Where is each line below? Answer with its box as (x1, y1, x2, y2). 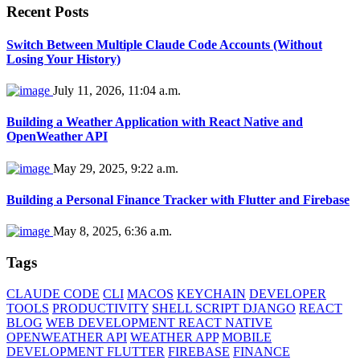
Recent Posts (6, 2, 88, 20)
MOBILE (222, 329, 272, 344)
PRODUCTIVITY (52, 301, 149, 315)
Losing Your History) (6, 51, 121, 66)
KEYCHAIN (177, 286, 246, 301)
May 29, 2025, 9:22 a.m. (53, 161, 178, 175)
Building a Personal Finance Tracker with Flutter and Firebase (6, 192, 350, 207)
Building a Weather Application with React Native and (6, 115, 303, 129)
